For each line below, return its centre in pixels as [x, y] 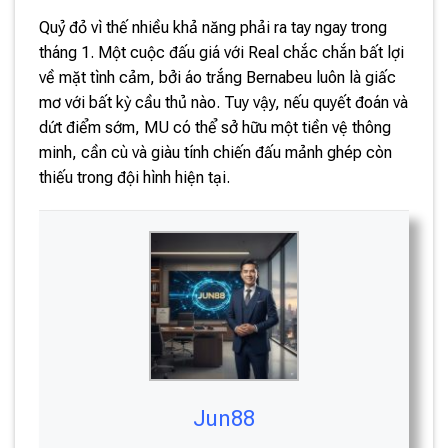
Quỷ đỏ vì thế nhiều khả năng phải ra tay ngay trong [213, 27]
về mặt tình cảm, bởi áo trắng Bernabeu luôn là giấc [217, 77]
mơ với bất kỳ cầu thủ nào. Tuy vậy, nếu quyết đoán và [223, 102]
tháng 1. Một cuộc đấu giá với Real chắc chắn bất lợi [221, 52]
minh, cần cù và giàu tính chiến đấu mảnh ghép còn [215, 152]
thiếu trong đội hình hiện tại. [134, 177]
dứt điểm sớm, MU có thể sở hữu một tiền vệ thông [215, 127]
